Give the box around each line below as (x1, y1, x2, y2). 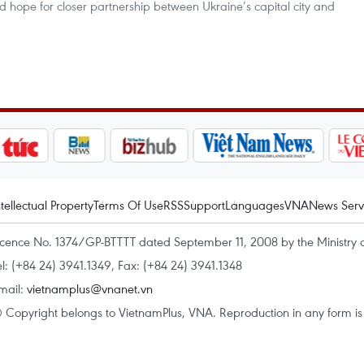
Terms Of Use (93, 197, 163, 213)
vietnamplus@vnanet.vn (27, 280, 153, 297)
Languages (225, 197, 284, 213)
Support (184, 197, 225, 213)
